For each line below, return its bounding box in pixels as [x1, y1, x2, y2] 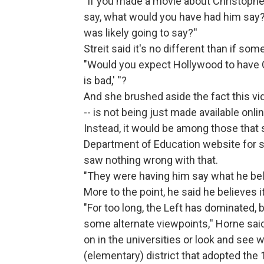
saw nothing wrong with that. [84, 154, 218, 167]
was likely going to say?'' [84, 27, 197, 39]
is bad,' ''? [84, 74, 127, 87]
